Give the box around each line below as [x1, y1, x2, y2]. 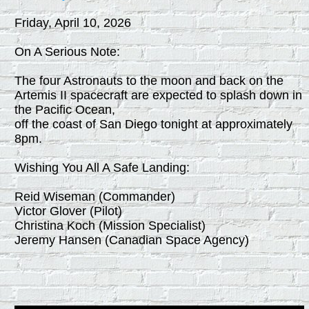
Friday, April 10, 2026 [14, 16, 131, 30]
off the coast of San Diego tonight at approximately [14, 117, 292, 131]
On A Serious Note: [14, 45, 120, 59]
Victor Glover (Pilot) [14, 204, 122, 218]
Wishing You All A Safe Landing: [14, 161, 190, 175]
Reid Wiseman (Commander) [14, 190, 175, 203]
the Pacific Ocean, [14, 103, 115, 117]
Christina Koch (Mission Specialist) [14, 219, 206, 232]
